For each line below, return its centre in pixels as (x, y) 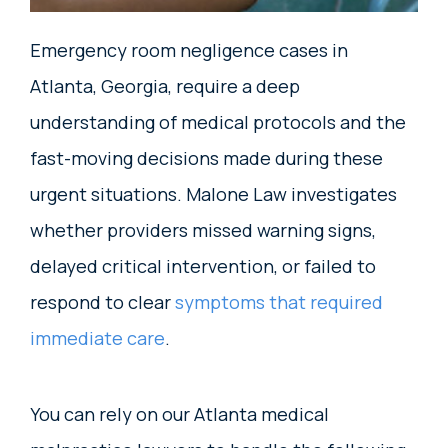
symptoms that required (279, 301)
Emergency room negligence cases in (189, 49)
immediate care (97, 337)
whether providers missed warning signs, (203, 229)
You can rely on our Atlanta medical (179, 413)
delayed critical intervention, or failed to (203, 265)
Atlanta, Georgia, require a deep (165, 85)
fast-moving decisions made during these (206, 157)
